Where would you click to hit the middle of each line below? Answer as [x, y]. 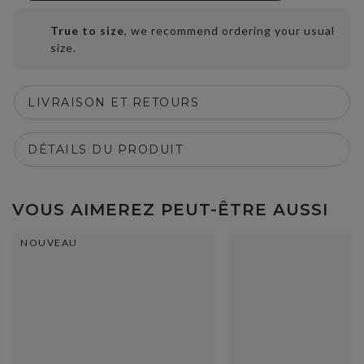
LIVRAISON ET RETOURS [113, 102]
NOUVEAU [49, 243]
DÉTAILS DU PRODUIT [105, 149]
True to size [87, 30]
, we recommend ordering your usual [230, 30]
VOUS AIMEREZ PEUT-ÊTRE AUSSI [170, 210]
